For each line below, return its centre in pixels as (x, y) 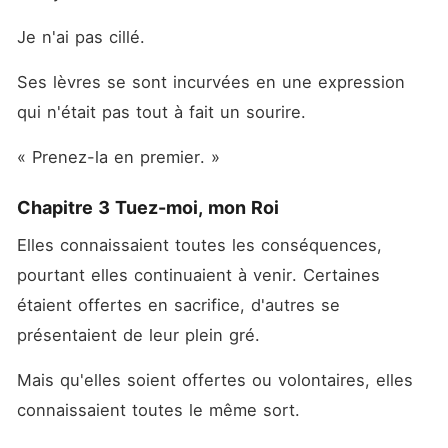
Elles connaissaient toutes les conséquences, (199, 245)
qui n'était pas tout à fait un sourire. (164, 112)
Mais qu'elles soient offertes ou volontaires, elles (214, 380)
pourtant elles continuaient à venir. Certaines (198, 275)
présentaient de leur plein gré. (141, 335)
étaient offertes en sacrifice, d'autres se (178, 305)
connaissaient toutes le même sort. (161, 410)
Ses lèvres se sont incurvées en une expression (210, 82)
